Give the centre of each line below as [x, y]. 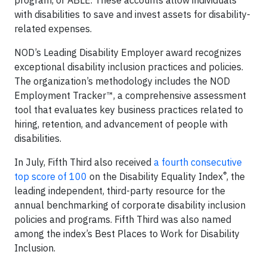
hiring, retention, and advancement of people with [121, 124]
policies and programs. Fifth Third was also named [123, 219]
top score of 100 [51, 176]
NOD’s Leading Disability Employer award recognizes [128, 52]
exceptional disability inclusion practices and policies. [129, 67]
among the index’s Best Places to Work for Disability [127, 234]
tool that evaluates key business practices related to [129, 110]
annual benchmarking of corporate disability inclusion [130, 205]
